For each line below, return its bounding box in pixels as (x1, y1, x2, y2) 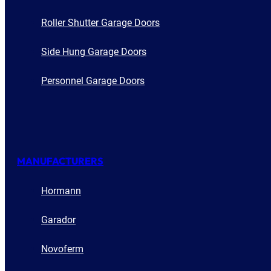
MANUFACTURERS (17, 155, 103, 168)
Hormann (41, 185, 81, 197)
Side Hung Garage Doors (41, 45, 146, 57)
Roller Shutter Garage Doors (41, 16, 160, 28)
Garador (41, 214, 76, 226)
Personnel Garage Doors (41, 74, 145, 87)
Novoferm (41, 243, 83, 255)
